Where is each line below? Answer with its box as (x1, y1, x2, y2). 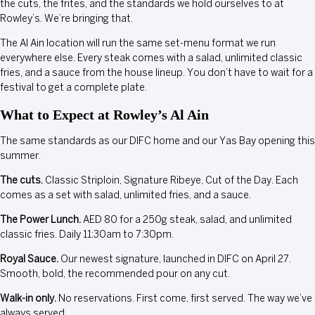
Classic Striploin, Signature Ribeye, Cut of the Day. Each (43, 176, 298, 186)
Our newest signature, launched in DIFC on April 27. (58, 255, 291, 264)
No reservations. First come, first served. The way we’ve (56, 294, 312, 304)
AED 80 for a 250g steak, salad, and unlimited (81, 215, 292, 225)
